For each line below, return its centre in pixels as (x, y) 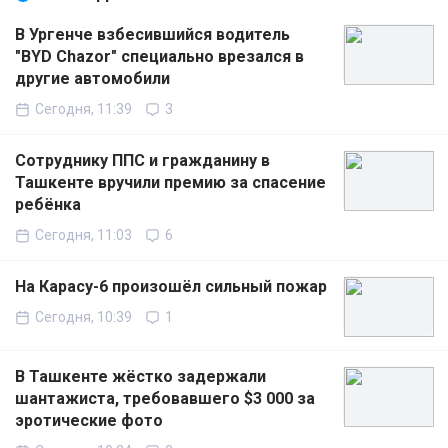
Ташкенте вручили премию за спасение (170, 183)
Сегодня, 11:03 (83, 235)
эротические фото (89, 421)
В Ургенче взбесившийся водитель (152, 35)
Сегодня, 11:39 (83, 109)
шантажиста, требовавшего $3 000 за (165, 399)
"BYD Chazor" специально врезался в (159, 57)
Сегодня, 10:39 (83, 317)
